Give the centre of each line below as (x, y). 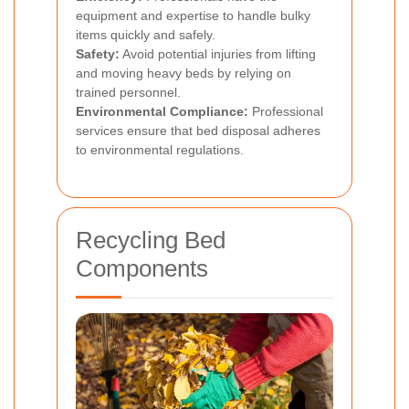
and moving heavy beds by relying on (184, 73)
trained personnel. (128, 92)
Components (142, 268)
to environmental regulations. (160, 149)
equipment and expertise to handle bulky (193, 15)
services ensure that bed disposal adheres (198, 130)
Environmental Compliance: (162, 111)
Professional (286, 111)
